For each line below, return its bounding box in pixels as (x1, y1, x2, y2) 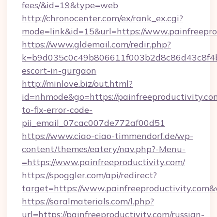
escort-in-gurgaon (22, 65, 96, 76)
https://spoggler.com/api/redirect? (22, 170, 157, 181)
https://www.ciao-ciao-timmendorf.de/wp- (22, 130, 193, 141)
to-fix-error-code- (22, 104, 93, 115)
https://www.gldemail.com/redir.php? (22, 39, 171, 50)
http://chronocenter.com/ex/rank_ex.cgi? (22, 13, 183, 24)
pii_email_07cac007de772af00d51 (22, 117, 165, 128)
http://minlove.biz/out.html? (22, 78, 133, 89)
